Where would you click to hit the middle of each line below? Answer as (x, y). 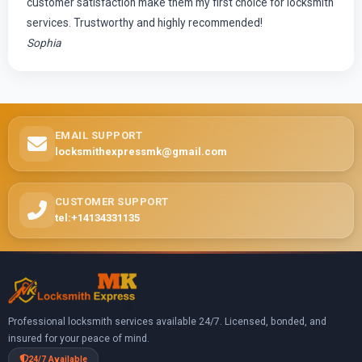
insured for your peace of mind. (78, 338)
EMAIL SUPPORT (99, 136)
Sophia (44, 42)
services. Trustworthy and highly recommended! (144, 22)
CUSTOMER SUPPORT (112, 201)
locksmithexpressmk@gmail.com (141, 152)
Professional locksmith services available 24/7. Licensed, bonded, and (167, 321)
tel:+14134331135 (97, 217)
